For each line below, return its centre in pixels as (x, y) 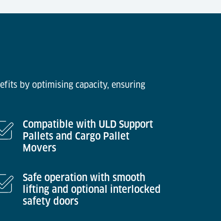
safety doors (51, 201)
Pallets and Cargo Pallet (76, 136)
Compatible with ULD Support (88, 124)
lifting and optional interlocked (92, 189)
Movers (39, 148)
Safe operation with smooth (84, 178)
